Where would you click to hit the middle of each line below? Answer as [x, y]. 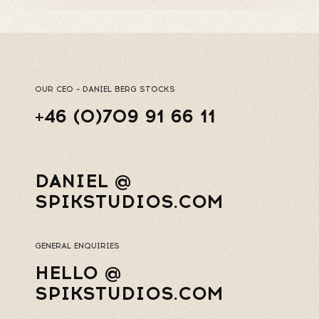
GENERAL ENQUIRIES [77, 246]
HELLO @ [78, 273]
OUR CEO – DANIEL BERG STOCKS [105, 89]
